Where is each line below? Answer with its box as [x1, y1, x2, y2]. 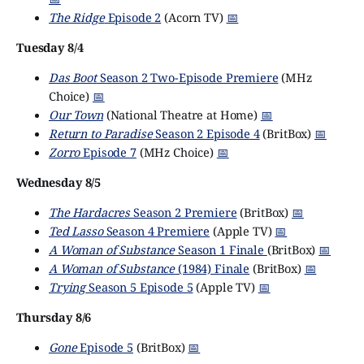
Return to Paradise [49, 124, 153, 141]
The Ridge [49, 8, 105, 25]
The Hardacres [49, 203, 133, 220]
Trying [49, 278, 86, 295]
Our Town [49, 106, 103, 123]
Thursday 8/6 [16, 308, 92, 325]
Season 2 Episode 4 [152, 124, 260, 141]
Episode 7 [80, 143, 136, 160]
